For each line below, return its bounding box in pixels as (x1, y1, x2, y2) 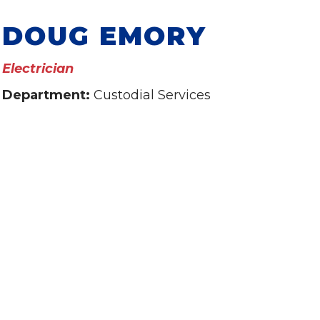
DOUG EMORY (2, 20, 206, 51)
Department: (2, 87, 94, 103)
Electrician (2, 61, 74, 76)
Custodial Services (94, 87, 211, 103)
